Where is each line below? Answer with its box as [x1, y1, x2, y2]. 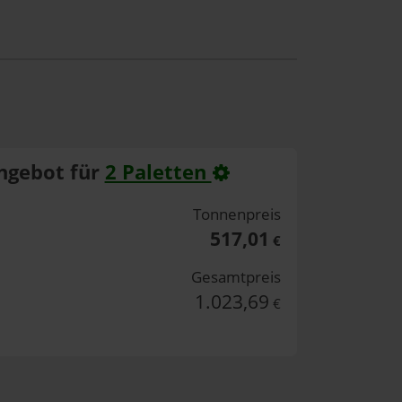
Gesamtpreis [191, 266, 282, 287]
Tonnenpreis [193, 203, 282, 224]
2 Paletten [104, 158, 212, 187]
